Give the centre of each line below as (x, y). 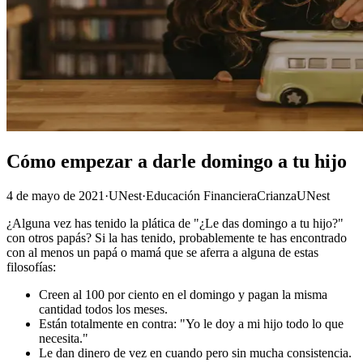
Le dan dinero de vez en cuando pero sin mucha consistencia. (195, 352)
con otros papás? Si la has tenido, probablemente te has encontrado (177, 237)
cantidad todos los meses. (103, 309)
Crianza (277, 195)
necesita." (64, 338)
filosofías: (31, 267)
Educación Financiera (201, 195)
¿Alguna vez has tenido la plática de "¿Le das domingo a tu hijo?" (175, 223)
